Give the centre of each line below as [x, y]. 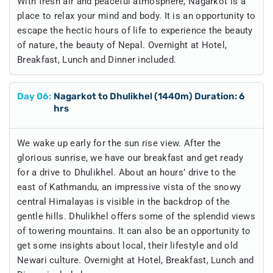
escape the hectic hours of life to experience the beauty [135, 30]
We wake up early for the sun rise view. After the [119, 143]
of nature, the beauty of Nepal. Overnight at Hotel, [122, 45]
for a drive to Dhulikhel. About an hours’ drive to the [127, 172]
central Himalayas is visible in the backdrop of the [124, 201]
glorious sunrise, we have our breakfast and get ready [130, 158]
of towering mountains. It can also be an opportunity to [134, 231]
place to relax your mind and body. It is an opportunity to [136, 16]
